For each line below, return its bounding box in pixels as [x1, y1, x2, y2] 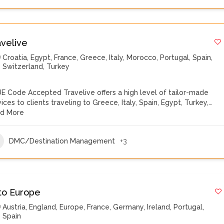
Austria [2, 203, 26, 211]
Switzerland [2, 62, 43, 70]
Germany [113, 203, 144, 211]
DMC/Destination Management [9, 136, 115, 145]
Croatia [2, 53, 27, 61]
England [29, 203, 56, 211]
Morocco [126, 53, 157, 61]
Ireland [147, 203, 170, 211]
